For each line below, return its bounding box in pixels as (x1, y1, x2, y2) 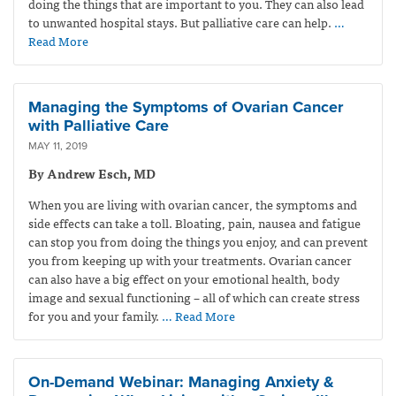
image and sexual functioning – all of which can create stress (28, 286, 360, 307)
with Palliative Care (28, 115, 169, 135)
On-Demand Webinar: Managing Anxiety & (28, 371, 334, 392)
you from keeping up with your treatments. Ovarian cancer (28, 249, 352, 270)
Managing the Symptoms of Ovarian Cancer (28, 96, 343, 117)
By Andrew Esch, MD (28, 163, 156, 183)
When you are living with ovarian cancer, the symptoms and (28, 194, 357, 214)
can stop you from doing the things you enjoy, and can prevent (28, 231, 368, 251)
